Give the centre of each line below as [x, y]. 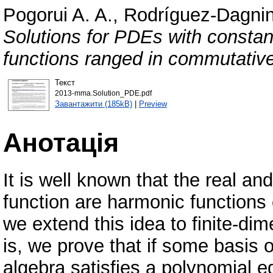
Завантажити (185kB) [93, 104]
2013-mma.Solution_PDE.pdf [103, 93]
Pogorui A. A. [58, 15]
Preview [153, 104]
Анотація [61, 142]
